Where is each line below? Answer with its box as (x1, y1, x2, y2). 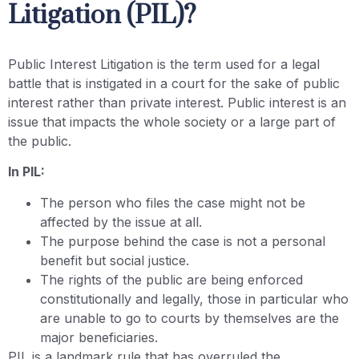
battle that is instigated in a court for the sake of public (8, 75, 340, 91)
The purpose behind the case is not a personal (40, 232, 325, 249)
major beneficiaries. (40, 329, 158, 345)
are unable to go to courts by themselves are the (40, 309, 339, 326)
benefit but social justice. (40, 252, 189, 268)
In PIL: (8, 163, 45, 180)
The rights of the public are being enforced (40, 271, 303, 288)
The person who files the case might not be (40, 194, 305, 211)
